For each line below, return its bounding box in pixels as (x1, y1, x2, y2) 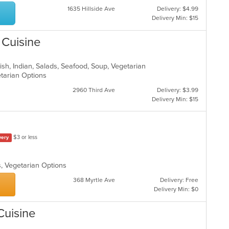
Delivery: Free (159, 176, 198, 184)
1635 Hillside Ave (67, 5, 115, 12)
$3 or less (13, 134, 37, 141)
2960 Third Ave (72, 86, 115, 94)
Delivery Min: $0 (153, 186, 198, 193)
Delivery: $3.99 (156, 86, 198, 94)
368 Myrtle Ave (73, 176, 115, 184)
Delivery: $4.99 (156, 5, 198, 12)
